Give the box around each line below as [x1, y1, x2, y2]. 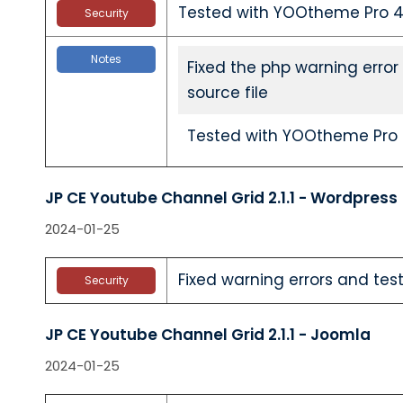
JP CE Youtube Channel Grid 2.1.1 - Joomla [45, 324, 371, 345]
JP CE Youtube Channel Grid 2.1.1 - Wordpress [45, 187, 398, 209]
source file [187, 82, 268, 103]
